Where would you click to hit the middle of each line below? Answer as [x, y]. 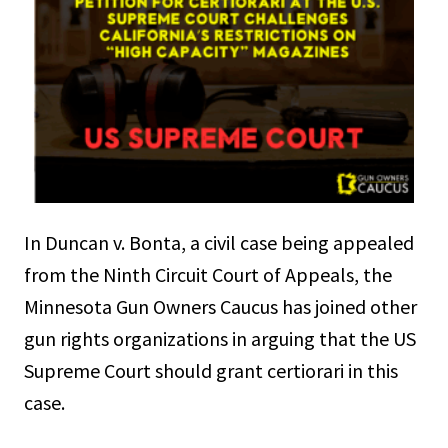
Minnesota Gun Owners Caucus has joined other [220, 306]
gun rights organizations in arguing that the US [220, 338]
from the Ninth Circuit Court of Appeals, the [208, 274]
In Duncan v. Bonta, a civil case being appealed [219, 242]
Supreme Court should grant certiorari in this [211, 370]
